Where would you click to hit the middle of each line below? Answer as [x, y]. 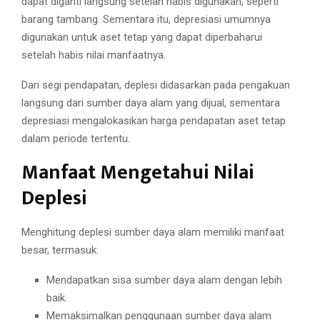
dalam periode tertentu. [76, 139]
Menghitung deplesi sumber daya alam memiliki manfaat [153, 232]
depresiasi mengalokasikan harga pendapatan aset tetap [154, 121]
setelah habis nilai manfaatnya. [94, 55]
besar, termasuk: [60, 250]
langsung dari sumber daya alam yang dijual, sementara [151, 103]
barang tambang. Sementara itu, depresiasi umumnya [146, 20]
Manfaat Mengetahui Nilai [138, 173]
